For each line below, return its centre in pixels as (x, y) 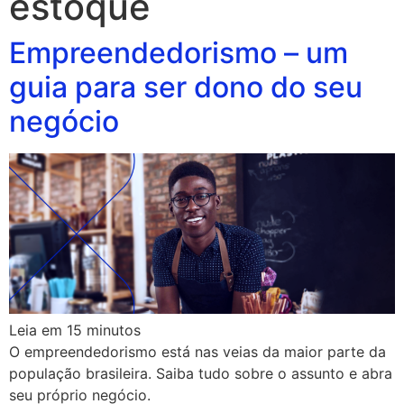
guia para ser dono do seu (186, 87)
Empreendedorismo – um (179, 53)
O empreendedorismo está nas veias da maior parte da (197, 352)
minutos (114, 331)
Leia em (36, 331)
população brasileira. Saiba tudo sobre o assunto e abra (201, 374)
